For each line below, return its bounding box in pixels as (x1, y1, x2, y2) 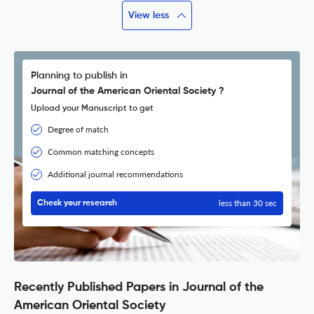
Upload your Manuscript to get (31, 104, 153, 114)
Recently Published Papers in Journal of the (14, 281, 264, 294)
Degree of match (48, 124, 109, 135)
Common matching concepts (48, 146, 154, 158)
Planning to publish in (31, 71, 128, 81)
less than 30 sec (219, 198, 277, 209)
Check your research (37, 199, 117, 208)
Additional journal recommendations (48, 169, 183, 180)
